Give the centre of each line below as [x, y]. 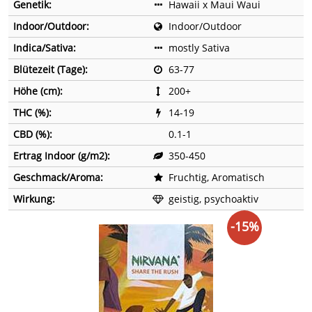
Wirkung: [34, 199]
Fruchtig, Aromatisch [217, 178]
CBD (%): [33, 134]
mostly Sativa [199, 48]
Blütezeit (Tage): [50, 70]
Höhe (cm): [38, 91]
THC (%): [32, 113]
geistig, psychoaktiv [213, 199]
